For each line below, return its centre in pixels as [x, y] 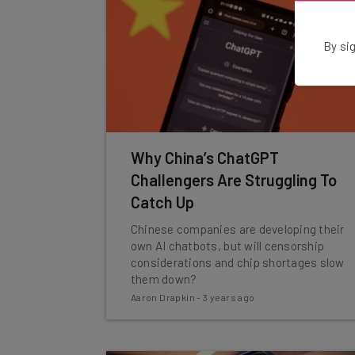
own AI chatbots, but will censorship [227, 246]
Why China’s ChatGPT [204, 158]
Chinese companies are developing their [237, 229]
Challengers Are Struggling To [233, 180]
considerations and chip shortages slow [237, 262]
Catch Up [162, 202]
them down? [164, 279]
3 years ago [229, 297]
